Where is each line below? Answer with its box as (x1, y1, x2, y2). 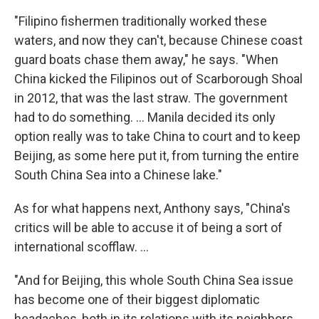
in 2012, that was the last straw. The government (14, 90, 288, 106)
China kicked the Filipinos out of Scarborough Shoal (14, 71, 303, 87)
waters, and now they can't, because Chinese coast (14, 33, 303, 48)
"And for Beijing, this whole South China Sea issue (14, 273, 293, 288)
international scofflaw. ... (14, 239, 149, 255)
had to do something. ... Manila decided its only (14, 110, 276, 125)
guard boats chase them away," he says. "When (14, 52, 278, 68)
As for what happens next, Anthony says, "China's (14, 201, 291, 216)
